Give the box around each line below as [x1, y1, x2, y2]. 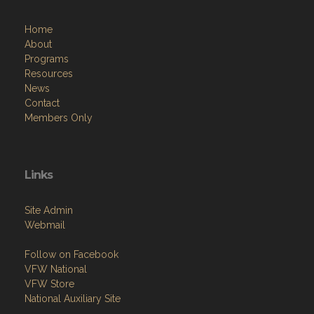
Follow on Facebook [25, 249, 118, 260]
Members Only [25, 112, 93, 123]
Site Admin [25, 205, 73, 216]
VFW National [25, 264, 87, 275]
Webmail [25, 219, 65, 231]
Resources [25, 68, 73, 79]
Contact [25, 97, 60, 109]
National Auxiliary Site [25, 293, 121, 304]
